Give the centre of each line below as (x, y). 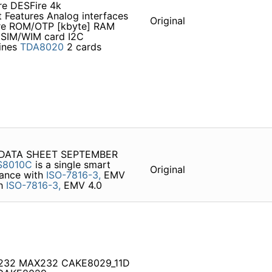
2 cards (82, 47)
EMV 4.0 (81, 185)
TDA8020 (42, 47)
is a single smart (71, 165)
